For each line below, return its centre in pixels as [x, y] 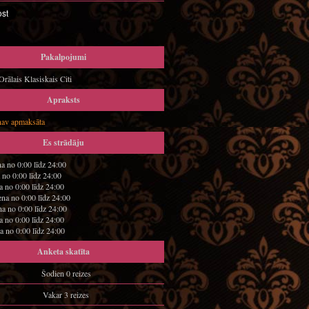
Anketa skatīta [63, 251]
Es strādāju [63, 142]
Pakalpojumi [63, 57]
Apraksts [63, 100]
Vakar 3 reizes [66, 295]
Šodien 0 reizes [66, 273]
